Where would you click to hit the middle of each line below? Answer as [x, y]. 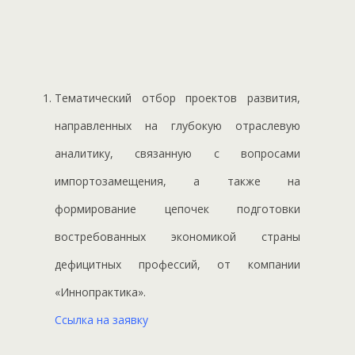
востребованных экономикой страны [177, 236]
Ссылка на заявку [102, 319]
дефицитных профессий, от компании [177, 264]
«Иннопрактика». [104, 292]
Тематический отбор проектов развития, [177, 97]
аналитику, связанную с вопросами [177, 153]
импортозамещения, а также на [177, 181]
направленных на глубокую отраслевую [177, 125]
